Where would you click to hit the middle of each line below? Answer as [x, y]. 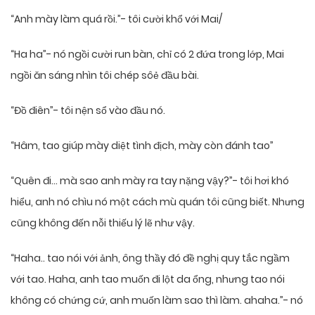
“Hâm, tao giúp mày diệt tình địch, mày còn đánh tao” [142, 146]
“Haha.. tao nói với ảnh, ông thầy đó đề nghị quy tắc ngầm [150, 258]
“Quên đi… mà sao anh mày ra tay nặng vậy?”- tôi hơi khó [150, 181]
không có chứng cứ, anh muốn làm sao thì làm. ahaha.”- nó [157, 301]
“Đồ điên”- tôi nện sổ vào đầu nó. [88, 111]
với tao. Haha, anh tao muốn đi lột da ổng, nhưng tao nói [148, 279]
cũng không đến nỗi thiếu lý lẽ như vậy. [103, 223]
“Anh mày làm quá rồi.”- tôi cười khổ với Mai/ [116, 19]
